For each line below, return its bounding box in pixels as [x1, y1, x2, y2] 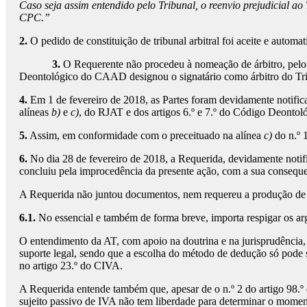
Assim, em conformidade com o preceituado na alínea [27, 130, 264, 142]
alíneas [19, 106, 51, 119]
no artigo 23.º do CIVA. [19, 260, 123, 272]
